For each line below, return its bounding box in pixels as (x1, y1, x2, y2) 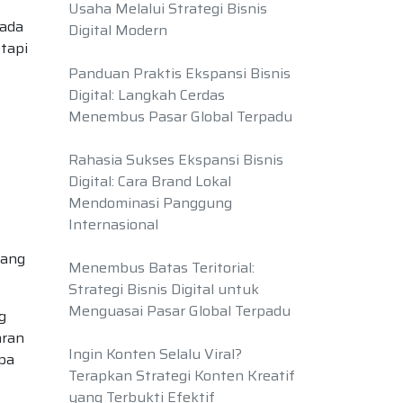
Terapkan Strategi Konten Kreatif (68, 364, 295, 387)
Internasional (68, 213, 158, 236)
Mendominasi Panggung (68, 192, 232, 214)
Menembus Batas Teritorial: (68, 256, 255, 279)
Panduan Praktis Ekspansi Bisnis (68, 62, 291, 85)
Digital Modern (68, 19, 167, 41)
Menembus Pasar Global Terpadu (68, 105, 292, 128)
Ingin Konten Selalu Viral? (68, 343, 242, 365)
